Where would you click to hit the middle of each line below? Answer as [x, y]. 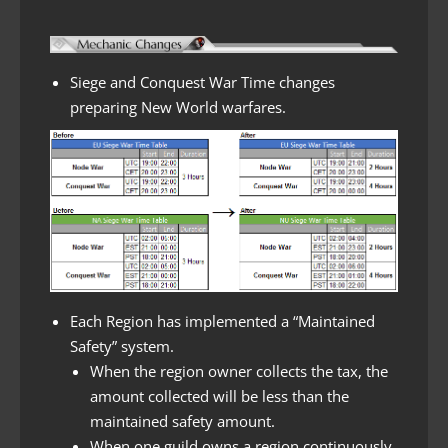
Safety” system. [122, 346]
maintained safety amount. [182, 421]
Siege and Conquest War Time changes [202, 81]
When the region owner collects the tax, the [239, 371]
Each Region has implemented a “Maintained [222, 321]
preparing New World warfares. [178, 106]
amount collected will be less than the [219, 396]
